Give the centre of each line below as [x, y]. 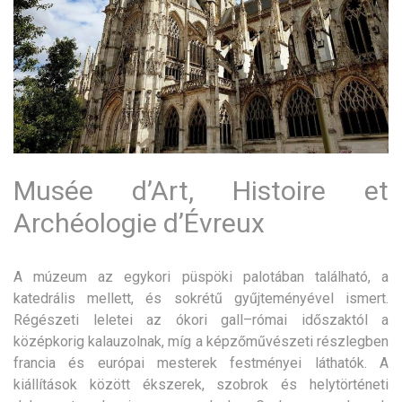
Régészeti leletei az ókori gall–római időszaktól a [201, 319]
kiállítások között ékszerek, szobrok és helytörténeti [201, 384]
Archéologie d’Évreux [139, 223]
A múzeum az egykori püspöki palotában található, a [201, 276]
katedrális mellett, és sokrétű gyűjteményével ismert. [201, 298]
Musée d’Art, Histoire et [201, 190]
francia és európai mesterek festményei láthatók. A [201, 363]
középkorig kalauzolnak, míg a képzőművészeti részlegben [201, 341]
